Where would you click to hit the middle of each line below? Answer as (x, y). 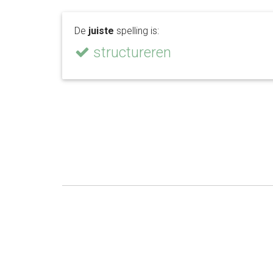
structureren (130, 52)
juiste (101, 31)
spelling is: (136, 31)
